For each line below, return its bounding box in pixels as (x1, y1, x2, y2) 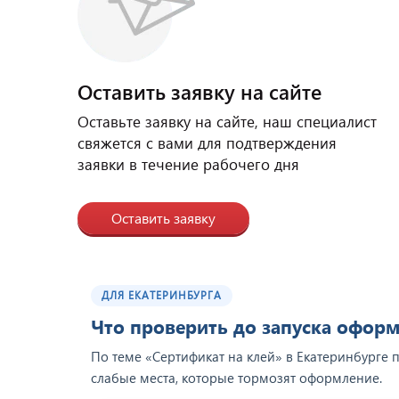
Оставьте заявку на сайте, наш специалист (77, 111, 377, 132)
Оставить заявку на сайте (77, 77, 322, 105)
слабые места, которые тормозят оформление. (91, 368, 382, 387)
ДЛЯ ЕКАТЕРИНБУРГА (102, 288, 223, 302)
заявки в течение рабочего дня (77, 154, 299, 175)
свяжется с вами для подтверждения (77, 133, 337, 153)
